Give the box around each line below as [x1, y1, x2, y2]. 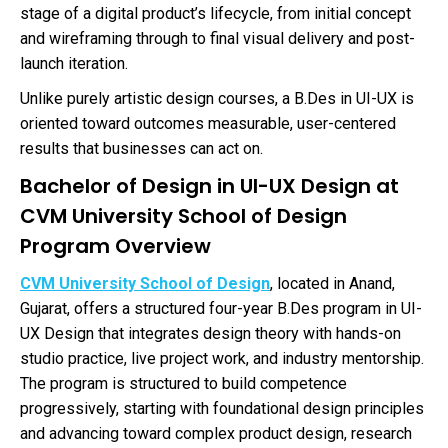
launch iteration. [20, 54, 128, 74]
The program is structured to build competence [20, 374, 347, 394]
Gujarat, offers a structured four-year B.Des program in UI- [20, 299, 422, 319]
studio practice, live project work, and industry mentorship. [20, 349, 424, 369]
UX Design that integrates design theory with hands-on [20, 324, 401, 344]
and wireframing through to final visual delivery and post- [20, 29, 415, 49]
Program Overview [20, 232, 211, 261]
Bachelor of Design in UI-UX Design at [20, 172, 399, 201]
